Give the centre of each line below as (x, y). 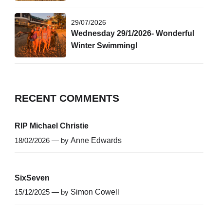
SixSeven (32, 178)
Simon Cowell (95, 192)
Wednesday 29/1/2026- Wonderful (133, 33)
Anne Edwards (96, 140)
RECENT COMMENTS (67, 98)
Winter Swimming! (105, 45)
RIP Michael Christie (52, 126)
